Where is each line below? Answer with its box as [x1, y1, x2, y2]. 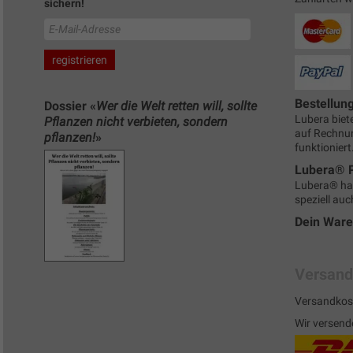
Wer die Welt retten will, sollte [96, 98, 257, 113]
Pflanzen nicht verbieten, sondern [44, 113, 228, 129]
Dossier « [44, 98, 96, 113]
